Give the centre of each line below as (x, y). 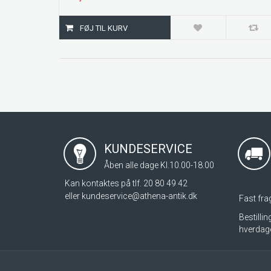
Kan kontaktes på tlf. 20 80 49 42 (126, 183)
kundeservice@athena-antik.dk (139, 196)
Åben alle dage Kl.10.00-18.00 (159, 165)
